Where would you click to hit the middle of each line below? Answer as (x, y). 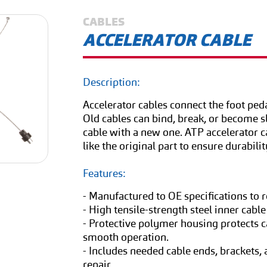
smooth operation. (126, 237)
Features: (105, 173)
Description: (112, 82)
